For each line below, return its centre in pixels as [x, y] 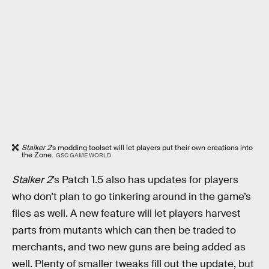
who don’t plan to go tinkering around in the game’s [131, 196]
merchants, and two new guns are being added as [129, 247]
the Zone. [38, 155]
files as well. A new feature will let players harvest [126, 213]
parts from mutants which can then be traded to [124, 230]
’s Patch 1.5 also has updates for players [145, 180]
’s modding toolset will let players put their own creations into [152, 148]
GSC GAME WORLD [83, 156]
